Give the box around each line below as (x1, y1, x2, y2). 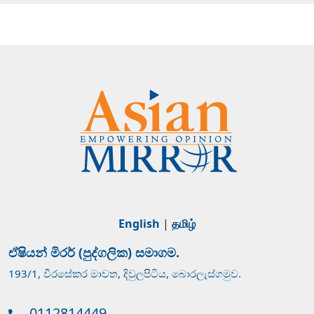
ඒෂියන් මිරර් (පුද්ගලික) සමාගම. (8, 244, 179, 261)
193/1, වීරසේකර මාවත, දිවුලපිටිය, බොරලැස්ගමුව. (8, 266, 241, 281)
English (118, 216, 160, 232)
